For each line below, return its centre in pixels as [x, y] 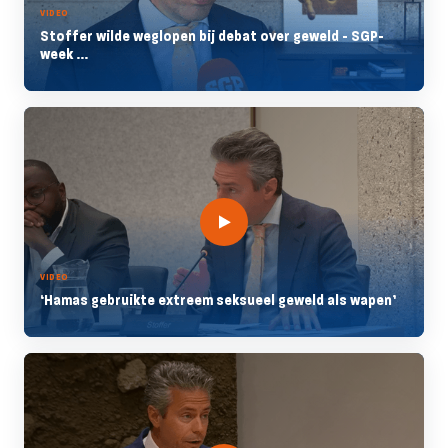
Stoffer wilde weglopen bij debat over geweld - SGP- [212, 36]
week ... [64, 54]
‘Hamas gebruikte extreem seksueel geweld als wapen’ [218, 300]
